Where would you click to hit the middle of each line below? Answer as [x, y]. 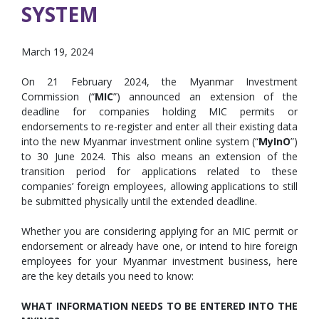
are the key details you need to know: [108, 276]
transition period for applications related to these [159, 171]
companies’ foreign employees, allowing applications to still [159, 186]
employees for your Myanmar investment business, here [159, 261]
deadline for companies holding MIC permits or [159, 111]
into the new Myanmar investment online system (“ [140, 141]
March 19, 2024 [57, 52]
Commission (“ [58, 96]
